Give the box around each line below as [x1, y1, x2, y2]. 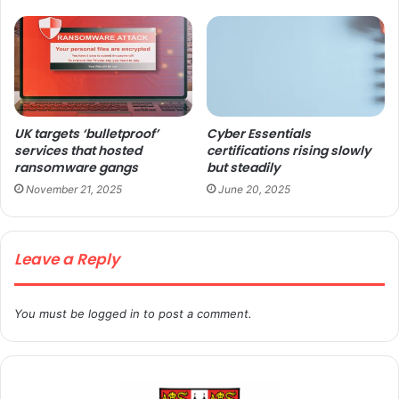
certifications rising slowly [207, 141, 370, 159]
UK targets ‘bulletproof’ [14, 124, 159, 142]
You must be [14, 305, 88, 321]
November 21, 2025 [26, 182, 122, 196]
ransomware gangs [14, 158, 138, 176]
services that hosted [14, 141, 142, 159]
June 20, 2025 [218, 182, 290, 196]
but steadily [207, 158, 280, 176]
